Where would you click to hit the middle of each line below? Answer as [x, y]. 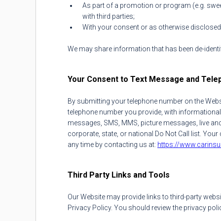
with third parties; [109, 16]
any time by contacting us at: [112, 145]
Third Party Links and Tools [119, 175]
